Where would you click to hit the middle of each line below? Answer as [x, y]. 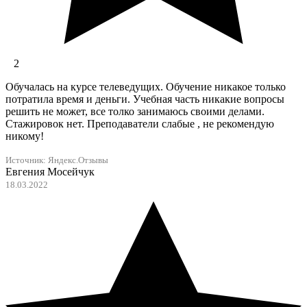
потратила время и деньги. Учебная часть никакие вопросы [145, 99]
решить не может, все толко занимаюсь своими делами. [135, 112]
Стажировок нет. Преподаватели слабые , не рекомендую [140, 124]
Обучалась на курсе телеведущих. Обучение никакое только [146, 87]
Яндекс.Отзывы [78, 161]
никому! [25, 136]
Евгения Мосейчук [50, 172]
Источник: [27, 161]
